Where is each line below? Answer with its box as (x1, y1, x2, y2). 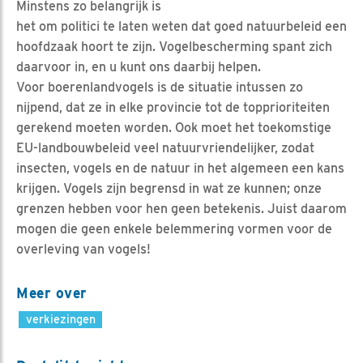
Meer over (16, 284, 88, 301)
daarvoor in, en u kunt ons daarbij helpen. (16, 58, 261, 75)
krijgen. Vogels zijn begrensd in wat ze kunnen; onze (16, 180, 322, 196)
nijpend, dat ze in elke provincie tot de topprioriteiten (16, 99, 330, 115)
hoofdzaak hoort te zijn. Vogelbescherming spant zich (16, 38, 332, 54)
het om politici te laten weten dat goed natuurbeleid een (16, 18, 347, 34)
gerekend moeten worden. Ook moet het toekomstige (16, 119, 331, 135)
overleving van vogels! (16, 241, 151, 257)
